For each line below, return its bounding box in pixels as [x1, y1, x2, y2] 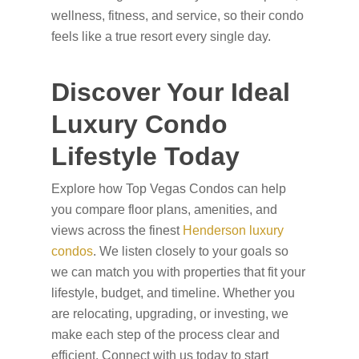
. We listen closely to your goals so [93, 244, 288, 258]
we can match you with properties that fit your [51, 265, 305, 279]
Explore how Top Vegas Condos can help [51, 182, 286, 196]
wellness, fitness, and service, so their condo [51, 9, 304, 22]
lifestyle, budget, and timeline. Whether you [51, 286, 295, 300]
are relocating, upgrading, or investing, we [51, 307, 288, 321]
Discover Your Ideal [51, 78, 290, 107]
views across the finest [51, 224, 183, 237]
